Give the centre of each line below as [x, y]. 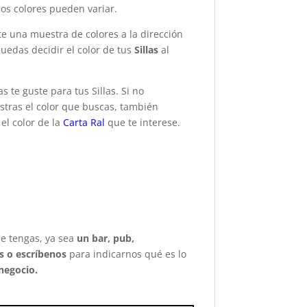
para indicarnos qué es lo [127, 254]
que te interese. [143, 123]
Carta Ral [84, 123]
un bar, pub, [106, 238]
